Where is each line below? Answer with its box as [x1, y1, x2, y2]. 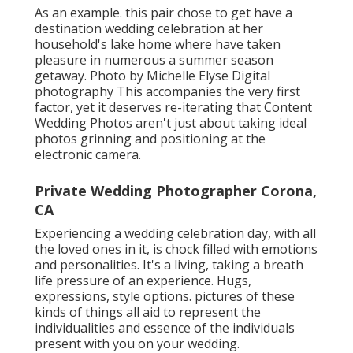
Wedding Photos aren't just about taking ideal [35, 113, 307, 132]
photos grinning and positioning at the [35, 129, 266, 147]
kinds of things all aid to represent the [35, 303, 261, 321]
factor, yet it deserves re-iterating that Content [35, 98, 312, 116]
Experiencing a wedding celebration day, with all [35, 224, 316, 242]
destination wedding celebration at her [35, 19, 263, 37]
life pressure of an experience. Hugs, [35, 271, 251, 289]
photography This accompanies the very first [35, 82, 300, 100]
